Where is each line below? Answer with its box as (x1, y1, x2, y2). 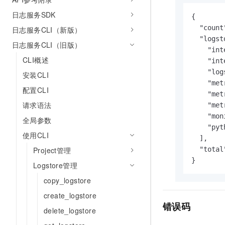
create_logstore (44, 190, 96, 200)
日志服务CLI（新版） (12, 25, 82, 35)
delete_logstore (44, 205, 96, 215)
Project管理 (33, 145, 71, 155)
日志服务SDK (12, 10, 56, 20)
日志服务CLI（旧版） (12, 40, 82, 50)
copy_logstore (44, 175, 91, 185)
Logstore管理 (33, 160, 77, 170)
